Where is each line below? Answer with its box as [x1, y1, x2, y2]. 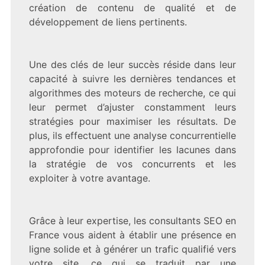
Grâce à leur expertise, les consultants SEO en [28, 214, 237, 227]
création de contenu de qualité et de [28, 1, 237, 14]
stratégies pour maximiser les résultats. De [28, 115, 237, 127]
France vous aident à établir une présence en [28, 228, 237, 241]
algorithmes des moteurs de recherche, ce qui [28, 86, 237, 99]
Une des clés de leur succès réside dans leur [28, 58, 237, 70]
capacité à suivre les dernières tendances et [28, 72, 237, 85]
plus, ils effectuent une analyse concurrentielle [28, 129, 237, 141]
